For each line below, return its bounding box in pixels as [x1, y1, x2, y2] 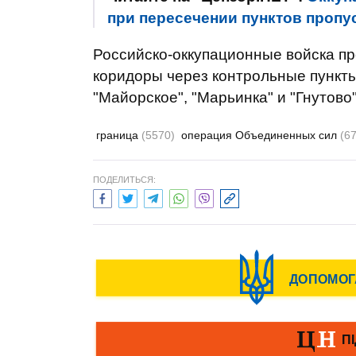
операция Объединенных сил [181, 129, 340, 141]
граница [96, 129, 141, 141]
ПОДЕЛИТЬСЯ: [93, 175, 156, 184]
